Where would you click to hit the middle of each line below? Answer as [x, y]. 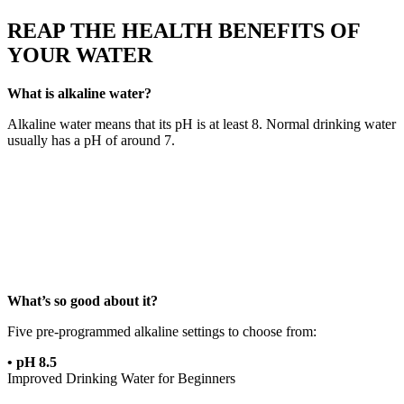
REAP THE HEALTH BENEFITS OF [184, 31]
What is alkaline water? [79, 94]
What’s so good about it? [83, 301]
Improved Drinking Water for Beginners [121, 379]
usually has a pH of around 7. [91, 141]
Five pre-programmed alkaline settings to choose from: [162, 332]
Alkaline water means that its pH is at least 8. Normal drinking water [202, 124]
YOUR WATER [80, 55]
